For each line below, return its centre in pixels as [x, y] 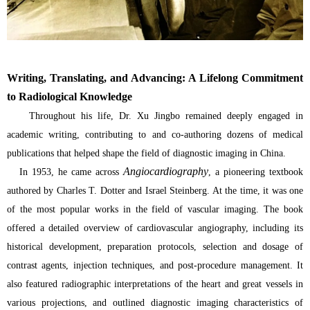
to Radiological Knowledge [70, 97]
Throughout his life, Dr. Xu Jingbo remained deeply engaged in [155, 116]
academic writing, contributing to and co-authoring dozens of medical [155, 135]
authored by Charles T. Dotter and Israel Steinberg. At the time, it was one [155, 191]
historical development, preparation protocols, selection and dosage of [155, 247]
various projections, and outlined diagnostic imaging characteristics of [155, 303]
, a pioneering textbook [256, 172]
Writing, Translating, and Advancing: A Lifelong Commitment [155, 78]
